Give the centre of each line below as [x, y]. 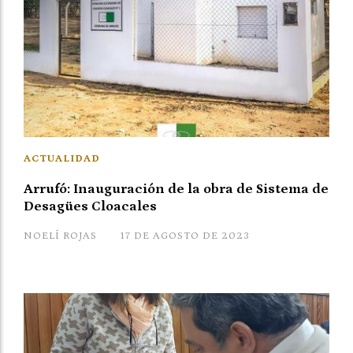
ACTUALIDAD [62, 159]
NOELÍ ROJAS [60, 236]
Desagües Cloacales [90, 207]
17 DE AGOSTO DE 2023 [185, 236]
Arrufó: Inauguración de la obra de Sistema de [176, 190]
